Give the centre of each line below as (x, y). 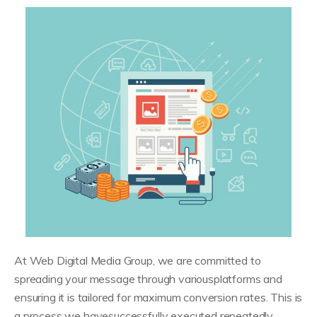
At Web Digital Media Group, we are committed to (138, 260)
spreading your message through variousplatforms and (148, 278)
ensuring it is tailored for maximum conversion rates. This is (158, 297)
